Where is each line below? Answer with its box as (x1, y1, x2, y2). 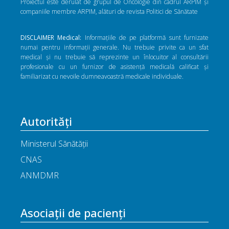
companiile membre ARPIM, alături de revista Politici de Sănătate (20, 7, 198, 16)
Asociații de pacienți (20, 204, 126, 220)
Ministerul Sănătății (20, 138, 88, 149)
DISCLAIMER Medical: (20, 33, 82, 42)
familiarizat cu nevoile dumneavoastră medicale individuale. (20, 72, 184, 81)
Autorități (20, 113, 72, 129)
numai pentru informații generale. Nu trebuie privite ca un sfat (20, 42, 209, 52)
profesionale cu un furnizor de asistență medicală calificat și (20, 62, 209, 71)
